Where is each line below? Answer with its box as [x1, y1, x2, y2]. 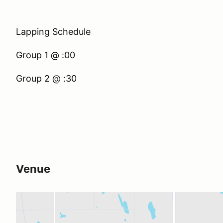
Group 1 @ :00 [16, 50, 75, 60]
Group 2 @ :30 [16, 73, 77, 84]
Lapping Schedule [16, 26, 91, 37]
